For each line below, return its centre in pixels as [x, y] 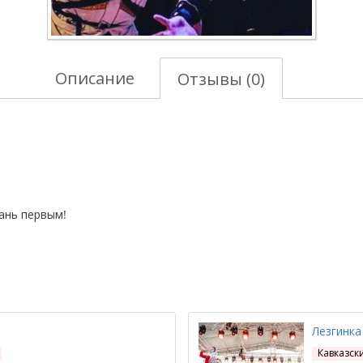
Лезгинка [336, 331]
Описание [95, 78]
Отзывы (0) [221, 79]
